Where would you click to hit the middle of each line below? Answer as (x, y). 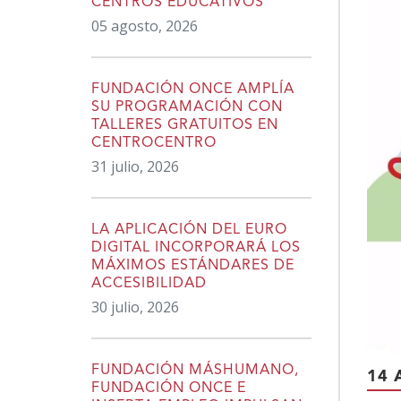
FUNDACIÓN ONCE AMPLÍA (193, 89)
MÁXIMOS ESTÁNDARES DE (193, 265)
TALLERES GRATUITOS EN (185, 125)
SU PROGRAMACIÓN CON (187, 107)
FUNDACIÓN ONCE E (169, 388)
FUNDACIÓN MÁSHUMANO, (195, 370)
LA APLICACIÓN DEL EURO (189, 230)
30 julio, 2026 (135, 307)
